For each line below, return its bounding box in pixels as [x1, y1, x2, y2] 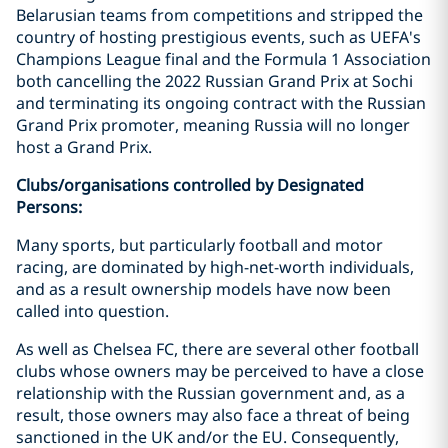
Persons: [16, 196, 82, 219]
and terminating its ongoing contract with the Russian [16, 92, 426, 115]
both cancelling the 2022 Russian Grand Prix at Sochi [16, 70, 413, 93]
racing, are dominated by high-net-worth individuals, [16, 256, 414, 279]
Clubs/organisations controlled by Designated [16, 174, 364, 197]
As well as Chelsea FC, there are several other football [16, 338, 419, 361]
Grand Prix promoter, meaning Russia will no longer [16, 114, 410, 137]
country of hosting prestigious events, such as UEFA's [16, 26, 421, 49]
